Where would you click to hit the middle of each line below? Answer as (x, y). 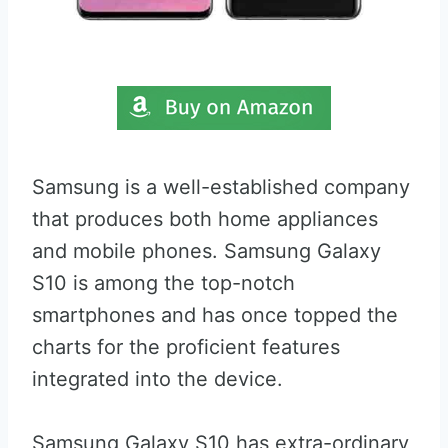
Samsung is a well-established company (221, 187)
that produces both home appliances (205, 219)
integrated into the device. (157, 379)
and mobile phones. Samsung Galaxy (206, 251)
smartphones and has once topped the (215, 315)
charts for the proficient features (186, 347)
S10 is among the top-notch (163, 283)
